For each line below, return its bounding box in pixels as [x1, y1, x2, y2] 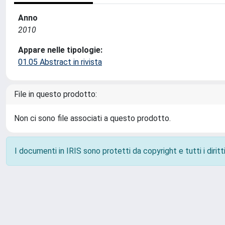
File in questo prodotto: [14, 89, 97, 99]
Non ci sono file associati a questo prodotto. [14, 114, 171, 123]
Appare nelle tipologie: [18, 45, 102, 55]
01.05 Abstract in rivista [18, 57, 102, 67]
